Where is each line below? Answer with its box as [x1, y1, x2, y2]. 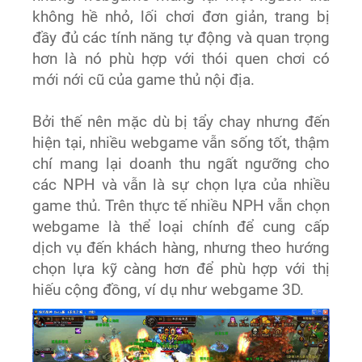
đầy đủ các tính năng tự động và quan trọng [32, 28, 330, 47]
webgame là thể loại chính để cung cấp [32, 217, 330, 236]
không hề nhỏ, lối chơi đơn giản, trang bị [32, 7, 330, 26]
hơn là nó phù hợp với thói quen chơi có [32, 49, 330, 68]
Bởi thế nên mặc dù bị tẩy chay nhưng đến [32, 112, 330, 131]
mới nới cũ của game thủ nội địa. [32, 70, 255, 89]
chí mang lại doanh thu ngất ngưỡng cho [32, 154, 330, 173]
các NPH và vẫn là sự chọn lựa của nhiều [32, 175, 330, 194]
